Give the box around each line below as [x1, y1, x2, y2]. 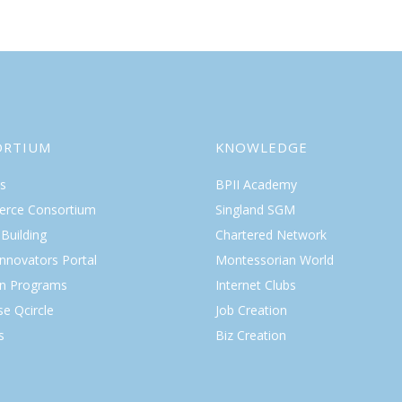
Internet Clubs [214, 275, 296, 293]
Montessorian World [214, 250, 334, 268]
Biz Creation [214, 326, 286, 344]
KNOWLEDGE [214, 137, 308, 156]
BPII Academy [214, 175, 297, 193]
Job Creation [214, 301, 287, 319]
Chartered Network [214, 225, 327, 243]
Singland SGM [214, 200, 295, 218]
